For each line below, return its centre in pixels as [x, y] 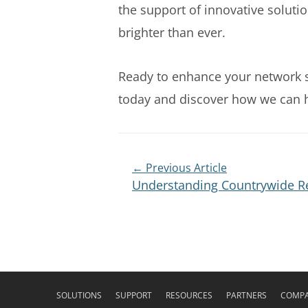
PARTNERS [246, 295]
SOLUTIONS [79, 295]
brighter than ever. [172, 32]
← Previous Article [179, 167]
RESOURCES [189, 295]
